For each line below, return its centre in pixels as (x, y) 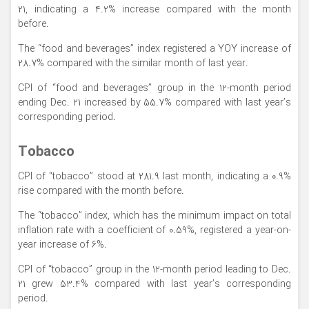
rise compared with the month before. (101, 191)
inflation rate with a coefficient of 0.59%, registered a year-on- (154, 230)
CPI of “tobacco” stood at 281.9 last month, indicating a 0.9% (154, 177)
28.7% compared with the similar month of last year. (133, 63)
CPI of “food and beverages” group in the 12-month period (154, 88)
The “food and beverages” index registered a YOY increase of (154, 49)
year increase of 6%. (62, 245)
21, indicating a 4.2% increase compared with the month (154, 10)
